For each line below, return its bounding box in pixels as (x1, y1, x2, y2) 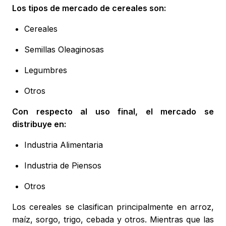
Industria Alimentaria (24, 140, 103, 150)
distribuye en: (12, 119, 66, 130)
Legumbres (24, 65, 67, 76)
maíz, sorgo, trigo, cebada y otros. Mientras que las (12, 214, 214, 225)
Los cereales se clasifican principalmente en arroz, (12, 202, 214, 212)
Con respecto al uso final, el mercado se (12, 106, 214, 117)
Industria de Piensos (24, 160, 101, 171)
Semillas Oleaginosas (24, 44, 104, 55)
